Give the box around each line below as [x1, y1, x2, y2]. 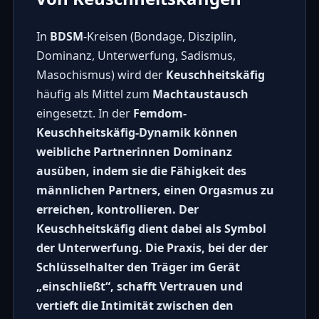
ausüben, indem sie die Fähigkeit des [36, 162, 246, 179]
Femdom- [132, 105, 187, 121]
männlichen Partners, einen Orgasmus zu [36, 182, 274, 198]
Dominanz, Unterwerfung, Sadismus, [36, 47, 236, 63]
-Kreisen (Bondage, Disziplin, [83, 28, 236, 44]
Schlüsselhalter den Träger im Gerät [36, 258, 240, 275]
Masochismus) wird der [36, 66, 166, 83]
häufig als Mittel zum [36, 85, 152, 102]
